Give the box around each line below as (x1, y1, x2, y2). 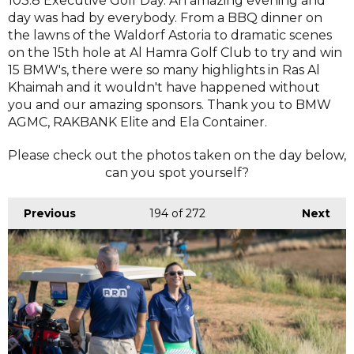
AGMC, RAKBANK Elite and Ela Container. (8, 114, 267, 130)
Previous (24, 205, 76, 220)
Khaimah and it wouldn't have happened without (8, 79, 320, 95)
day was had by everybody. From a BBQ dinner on (8, 9, 322, 25)
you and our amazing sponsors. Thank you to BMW (8, 96, 331, 112)
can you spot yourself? (105, 164, 249, 180)
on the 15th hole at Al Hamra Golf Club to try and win (8, 44, 342, 60)
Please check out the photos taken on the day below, (8, 147, 346, 163)
